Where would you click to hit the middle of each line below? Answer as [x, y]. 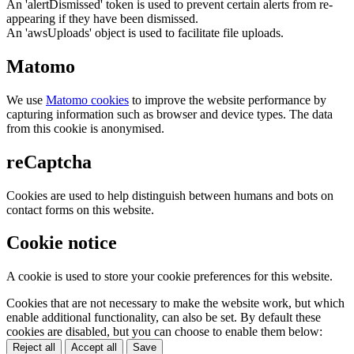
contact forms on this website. [80, 209]
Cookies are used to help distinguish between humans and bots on [170, 195]
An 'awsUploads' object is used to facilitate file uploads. [145, 32]
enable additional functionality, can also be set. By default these [164, 318]
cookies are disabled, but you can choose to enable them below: [164, 332]
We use [26, 100]
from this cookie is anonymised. [85, 128]
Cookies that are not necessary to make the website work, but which [175, 303]
